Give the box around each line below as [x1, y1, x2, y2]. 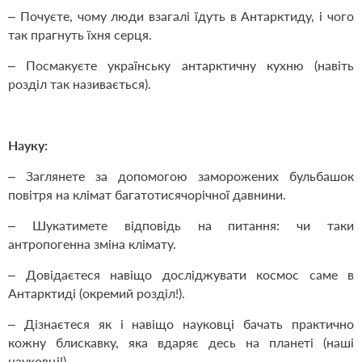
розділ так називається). [8, 76, 151, 92]
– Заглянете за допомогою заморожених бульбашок [8, 168, 354, 184]
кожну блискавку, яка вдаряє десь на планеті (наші [8, 335, 354, 351]
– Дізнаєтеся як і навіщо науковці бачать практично [8, 316, 354, 332]
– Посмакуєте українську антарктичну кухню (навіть [8, 57, 354, 74]
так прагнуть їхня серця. [8, 27, 152, 43]
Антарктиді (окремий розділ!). [8, 285, 185, 301]
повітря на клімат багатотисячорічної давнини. [8, 187, 286, 203]
